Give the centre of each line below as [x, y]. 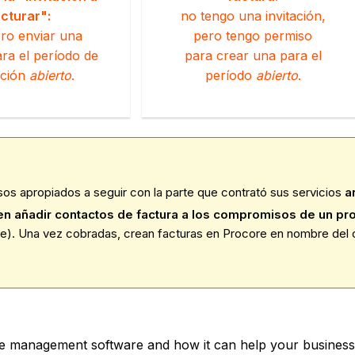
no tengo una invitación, [253, 15]
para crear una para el [253, 55]
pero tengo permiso [253, 35]
